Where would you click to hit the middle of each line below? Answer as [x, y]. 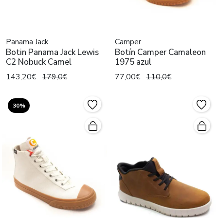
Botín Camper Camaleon [160, 52]
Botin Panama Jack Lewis [52, 52]
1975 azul [133, 62]
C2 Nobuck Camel [39, 62]
